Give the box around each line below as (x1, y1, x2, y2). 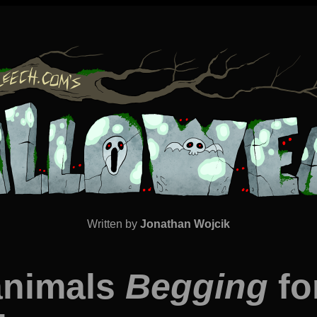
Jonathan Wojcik (140, 218, 230, 230)
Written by (87, 218, 140, 230)
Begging (125, 267, 268, 306)
